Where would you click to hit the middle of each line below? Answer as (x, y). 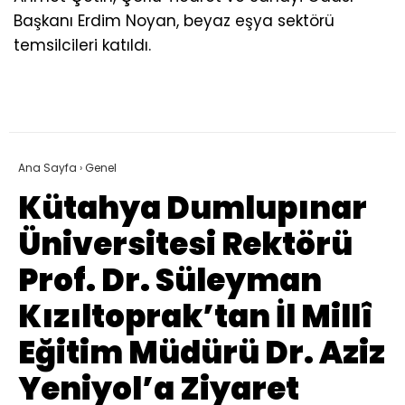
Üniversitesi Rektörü (185, 245)
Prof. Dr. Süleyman (170, 281)
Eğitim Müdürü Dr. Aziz (202, 353)
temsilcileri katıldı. (82, 46)
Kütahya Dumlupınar (193, 208)
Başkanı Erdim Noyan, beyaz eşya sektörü (174, 21)
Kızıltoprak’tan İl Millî (195, 317)
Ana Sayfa (47, 168)
